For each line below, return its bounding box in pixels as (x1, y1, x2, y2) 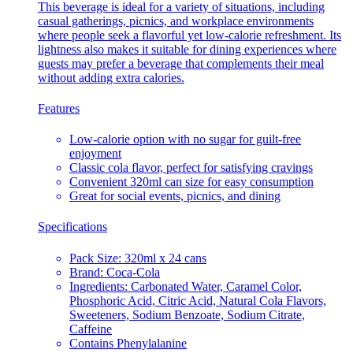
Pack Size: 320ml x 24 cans (69, 251, 206, 265)
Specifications (38, 220, 107, 234)
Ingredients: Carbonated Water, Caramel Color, (69, 279, 302, 293)
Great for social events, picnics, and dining (69, 189, 281, 203)
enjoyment (69, 147, 121, 161)
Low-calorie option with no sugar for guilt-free (69, 132, 301, 147)
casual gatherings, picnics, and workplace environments (38, 13, 314, 28)
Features (38, 101, 80, 115)
